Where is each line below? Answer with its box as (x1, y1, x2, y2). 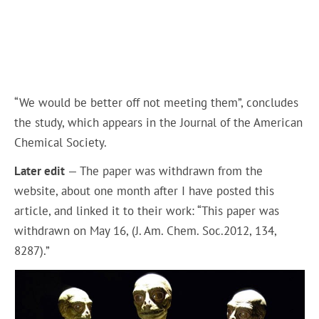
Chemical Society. (14, 134, 108, 150)
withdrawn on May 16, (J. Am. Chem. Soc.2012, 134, (14, 223, 277, 239)
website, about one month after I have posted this (14, 183, 275, 199)
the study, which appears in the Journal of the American (14, 114, 303, 130)
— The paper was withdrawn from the (65, 163, 263, 179)
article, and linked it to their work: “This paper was (14, 203, 280, 219)
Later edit (14, 163, 66, 179)
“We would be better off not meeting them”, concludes (14, 94, 299, 110)
